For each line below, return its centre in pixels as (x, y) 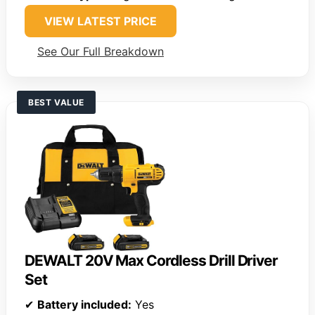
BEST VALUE (56, 102)
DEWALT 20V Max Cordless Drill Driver (152, 261)
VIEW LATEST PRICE (101, 21)
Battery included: (84, 305)
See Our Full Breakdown (101, 51)
